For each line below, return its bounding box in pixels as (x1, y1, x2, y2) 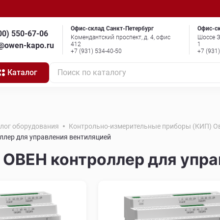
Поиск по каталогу (57, 68, 126, 77)
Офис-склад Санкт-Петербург (71, 25, 154, 32)
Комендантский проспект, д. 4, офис (71, 34, 170, 41)
